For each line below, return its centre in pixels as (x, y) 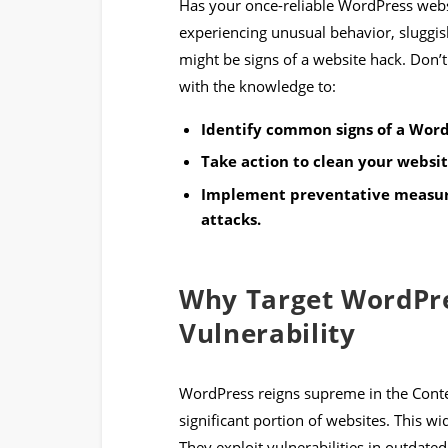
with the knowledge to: (257, 86)
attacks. (231, 218)
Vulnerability (267, 332)
